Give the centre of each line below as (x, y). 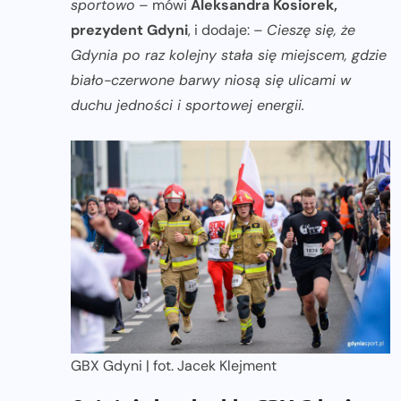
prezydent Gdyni (129, 30)
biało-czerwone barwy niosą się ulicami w (211, 81)
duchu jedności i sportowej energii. (188, 106)
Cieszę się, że (311, 30)
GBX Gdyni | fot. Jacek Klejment (174, 366)
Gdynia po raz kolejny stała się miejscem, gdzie (229, 55)
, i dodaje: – (227, 30)
